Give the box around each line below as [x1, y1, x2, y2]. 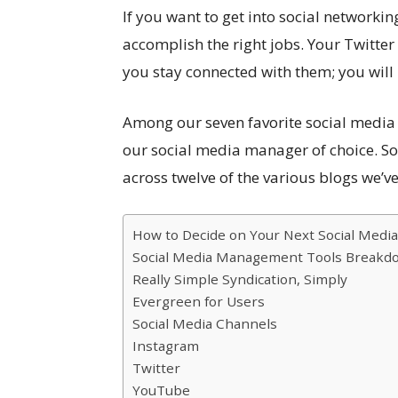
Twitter [132, 359, 180, 377]
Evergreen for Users [132, 292, 265, 310]
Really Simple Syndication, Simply [132, 270, 347, 288]
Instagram [132, 337, 199, 354]
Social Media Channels [132, 314, 277, 332]
